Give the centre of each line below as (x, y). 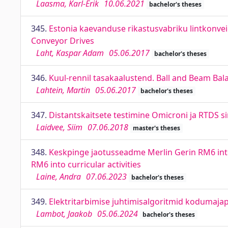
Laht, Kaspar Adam (70, 53)
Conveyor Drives (63, 41)
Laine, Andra (59, 177)
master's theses (156, 128)
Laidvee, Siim (59, 127)
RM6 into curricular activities (86, 164)
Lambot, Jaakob (64, 214)
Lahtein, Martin (63, 90)
